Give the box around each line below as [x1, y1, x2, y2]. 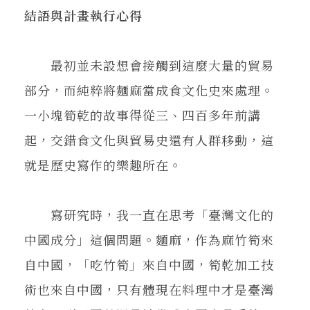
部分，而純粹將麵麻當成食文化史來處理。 [24, 80, 274, 99]
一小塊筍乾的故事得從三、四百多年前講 [24, 105, 261, 124]
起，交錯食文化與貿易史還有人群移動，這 [24, 130, 274, 149]
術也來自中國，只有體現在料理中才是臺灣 [24, 280, 274, 298]
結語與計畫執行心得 [24, 6, 143, 24]
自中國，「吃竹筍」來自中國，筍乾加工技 [24, 255, 274, 273]
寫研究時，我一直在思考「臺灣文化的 [24, 205, 274, 224]
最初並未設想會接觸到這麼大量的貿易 [24, 55, 274, 74]
